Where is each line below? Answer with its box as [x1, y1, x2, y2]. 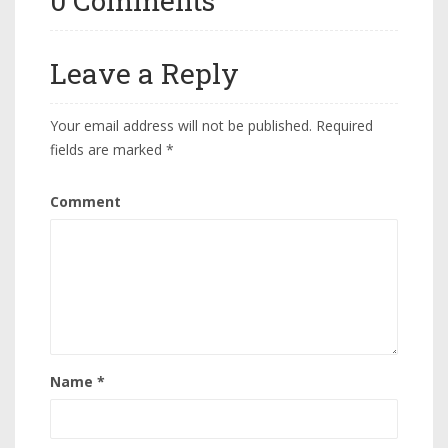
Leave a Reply [50, 55, 239, 93]
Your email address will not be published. [50, 116, 312, 136]
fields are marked [50, 140, 166, 160]
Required [316, 116, 373, 136]
